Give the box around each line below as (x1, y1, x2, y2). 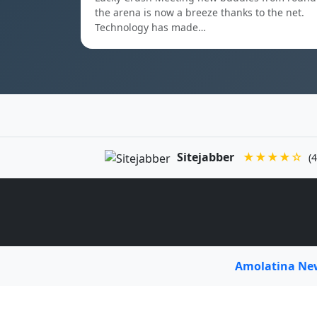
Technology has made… (95, 21, 206, 34)
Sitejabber (177, 149, 235, 165)
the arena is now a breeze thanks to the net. (95, 6, 304, 19)
